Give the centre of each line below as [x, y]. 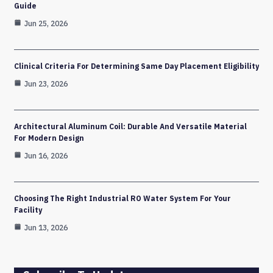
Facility [28, 210]
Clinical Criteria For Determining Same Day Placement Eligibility [136, 66]
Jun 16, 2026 [46, 155]
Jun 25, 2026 [46, 23]
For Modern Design [49, 138]
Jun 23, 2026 [46, 83]
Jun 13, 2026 [46, 227]
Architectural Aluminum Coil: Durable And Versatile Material [130, 126]
